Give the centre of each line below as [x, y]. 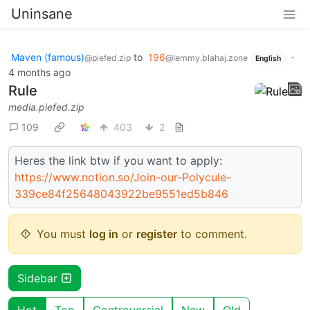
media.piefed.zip [46, 107]
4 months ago [39, 72]
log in [104, 234]
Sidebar [39, 278]
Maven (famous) [48, 57]
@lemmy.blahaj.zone [207, 58]
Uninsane [42, 14]
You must [63, 234]
